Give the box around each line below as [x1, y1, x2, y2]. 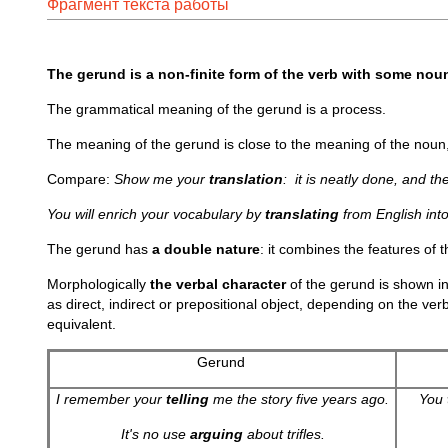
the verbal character [150, 276, 286, 292]
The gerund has [47, 241, 152, 257]
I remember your [56, 391, 166, 407]
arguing [189, 426, 243, 442]
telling [166, 391, 209, 407]
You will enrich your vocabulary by [47, 206, 265, 222]
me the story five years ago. [209, 391, 389, 407]
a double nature [152, 241, 260, 257]
